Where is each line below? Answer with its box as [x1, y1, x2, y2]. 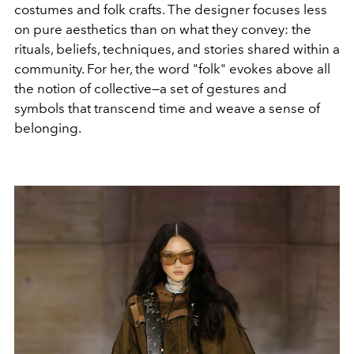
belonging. [14, 119, 81, 136]
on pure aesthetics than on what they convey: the [14, 21, 311, 37]
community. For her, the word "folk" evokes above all [14, 60, 330, 77]
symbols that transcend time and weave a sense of [14, 100, 320, 116]
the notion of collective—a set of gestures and [14, 80, 287, 96]
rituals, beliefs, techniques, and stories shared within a [14, 40, 340, 57]
